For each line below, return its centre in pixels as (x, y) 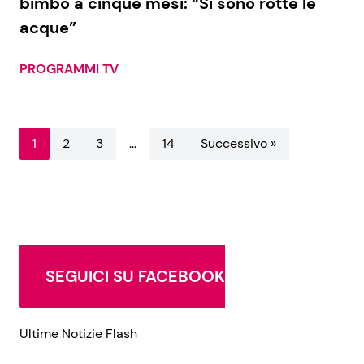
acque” (48, 27)
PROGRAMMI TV (69, 68)
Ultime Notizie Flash (78, 333)
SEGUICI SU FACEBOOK (135, 276)
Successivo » (238, 143)
